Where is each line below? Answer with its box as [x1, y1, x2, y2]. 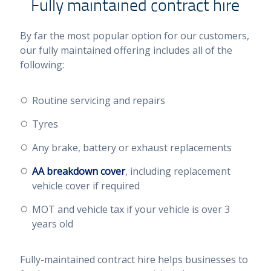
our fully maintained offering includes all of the [19, 43, 232, 57]
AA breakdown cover [31, 164, 125, 178]
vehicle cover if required [31, 178, 140, 192]
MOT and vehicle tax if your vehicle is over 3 [31, 202, 230, 216]
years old [31, 217, 73, 230]
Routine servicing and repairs [31, 93, 165, 107]
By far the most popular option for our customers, [19, 28, 249, 42]
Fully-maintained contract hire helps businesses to [19, 252, 248, 266]
